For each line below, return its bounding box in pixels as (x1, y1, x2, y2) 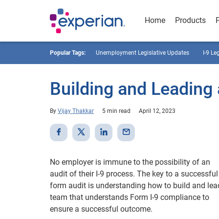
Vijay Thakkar (58, 108, 94, 114)
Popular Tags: (50, 49, 86, 56)
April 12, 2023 (139, 108, 175, 114)
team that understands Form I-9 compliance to (50, 193, 209, 202)
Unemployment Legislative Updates (96, 49, 189, 56)
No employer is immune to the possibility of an (50, 157, 210, 167)
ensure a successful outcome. (50, 204, 153, 214)
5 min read (102, 108, 131, 114)
